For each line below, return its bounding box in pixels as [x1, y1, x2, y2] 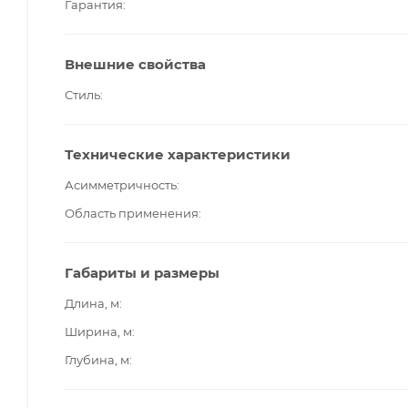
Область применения [65, 205, 199, 220]
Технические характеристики [65, 145, 291, 163]
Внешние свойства [65, 55, 206, 73]
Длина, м [65, 295, 119, 311]
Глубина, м [65, 352, 129, 367]
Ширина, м [65, 323, 132, 339]
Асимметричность [65, 177, 177, 192]
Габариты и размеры [65, 263, 219, 281]
